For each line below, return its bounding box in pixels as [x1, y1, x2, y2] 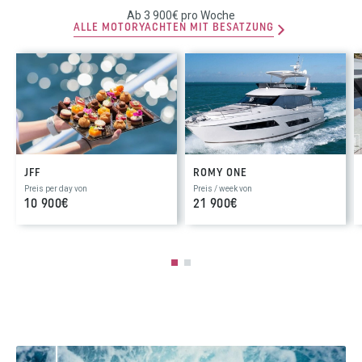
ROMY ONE [193, 166, 247, 179]
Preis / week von [193, 183, 252, 193]
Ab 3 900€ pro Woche [127, 8, 235, 22]
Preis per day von [24, 183, 87, 193]
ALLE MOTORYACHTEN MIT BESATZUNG [74, 21, 274, 34]
